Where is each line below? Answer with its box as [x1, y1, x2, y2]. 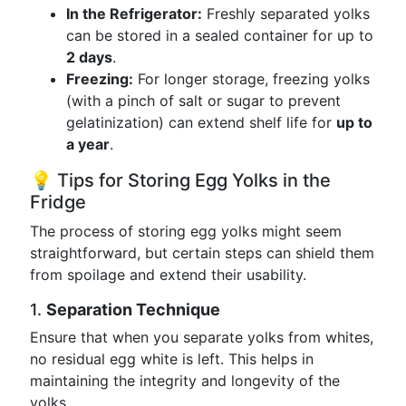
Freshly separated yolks [202, 5, 370, 23]
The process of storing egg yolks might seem [30, 222, 342, 240]
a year [66, 135, 110, 153]
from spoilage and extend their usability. [30, 266, 306, 284]
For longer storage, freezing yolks [133, 70, 370, 88]
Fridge [30, 191, 86, 213]
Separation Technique [46, 300, 220, 319]
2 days [66, 48, 112, 66]
